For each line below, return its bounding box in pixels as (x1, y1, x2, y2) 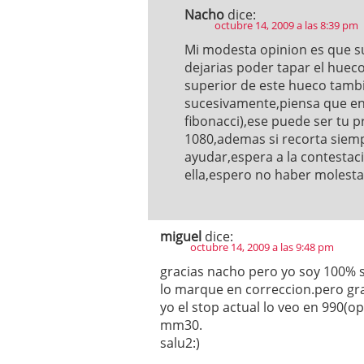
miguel (160, 227, 201, 245)
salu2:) (160, 334, 200, 352)
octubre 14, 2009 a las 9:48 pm (190, 240, 334, 254)
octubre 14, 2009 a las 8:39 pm (214, 18, 358, 32)
